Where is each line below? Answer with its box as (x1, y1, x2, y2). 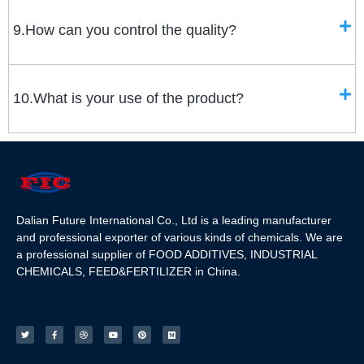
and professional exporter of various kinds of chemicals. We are (16, 230, 343, 244)
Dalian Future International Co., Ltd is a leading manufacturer (16, 213, 331, 227)
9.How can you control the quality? (13, 22, 236, 39)
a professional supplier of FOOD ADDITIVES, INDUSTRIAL (16, 247, 317, 261)
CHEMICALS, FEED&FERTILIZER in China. (16, 264, 240, 278)
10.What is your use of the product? (13, 90, 244, 107)
